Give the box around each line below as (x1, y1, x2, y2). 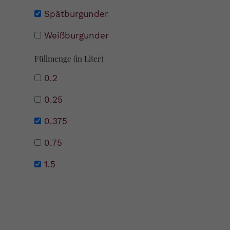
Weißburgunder (44, 30, 109, 41)
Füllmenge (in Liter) (34, 53, 104, 64)
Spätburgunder (44, 9, 109, 20)
